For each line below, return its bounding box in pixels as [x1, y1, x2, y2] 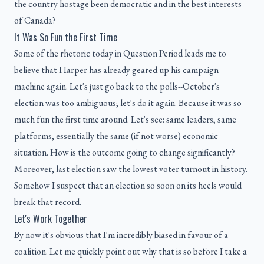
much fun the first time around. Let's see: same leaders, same [14, 113, 236, 126]
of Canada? [14, 14, 56, 27]
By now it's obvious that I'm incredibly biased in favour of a [14, 229, 228, 242]
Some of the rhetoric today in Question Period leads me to [14, 47, 226, 60]
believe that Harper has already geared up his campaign [14, 64, 219, 77]
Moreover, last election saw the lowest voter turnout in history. [14, 163, 247, 176]
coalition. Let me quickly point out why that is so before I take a [14, 245, 247, 258]
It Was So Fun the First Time [14, 30, 117, 45]
